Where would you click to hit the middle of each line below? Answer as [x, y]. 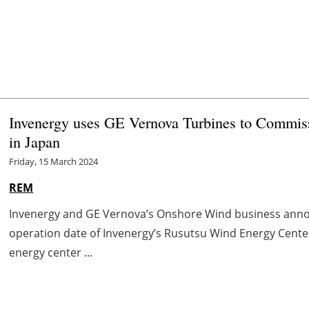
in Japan [35, 142]
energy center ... [51, 253]
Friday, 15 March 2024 [54, 162]
